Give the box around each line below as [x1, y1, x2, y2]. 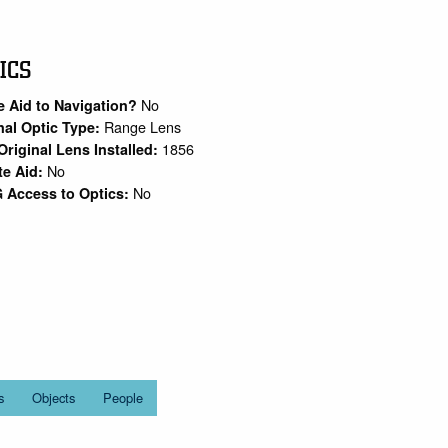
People [102, 388, 143, 408]
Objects [31, 388, 75, 408]
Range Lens [103, 115, 181, 137]
